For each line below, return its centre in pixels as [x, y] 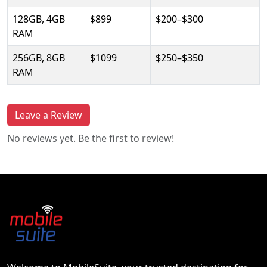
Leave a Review [49, 115]
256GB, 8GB [39, 58]
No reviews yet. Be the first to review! [91, 138]
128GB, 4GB [39, 19]
